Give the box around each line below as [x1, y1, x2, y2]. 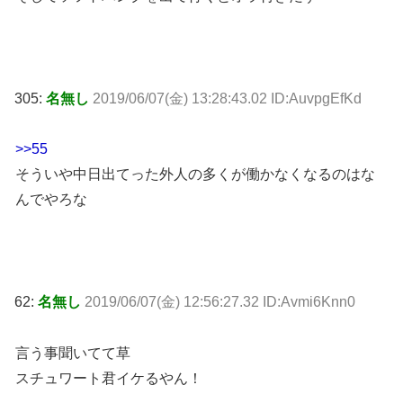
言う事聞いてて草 [15, 345, 130, 361]
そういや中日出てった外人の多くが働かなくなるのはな [15, 166, 375, 183]
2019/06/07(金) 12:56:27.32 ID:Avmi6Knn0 [85, 293, 355, 309]
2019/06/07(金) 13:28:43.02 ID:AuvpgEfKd [93, 90, 362, 106]
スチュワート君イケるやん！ [15, 370, 202, 386]
